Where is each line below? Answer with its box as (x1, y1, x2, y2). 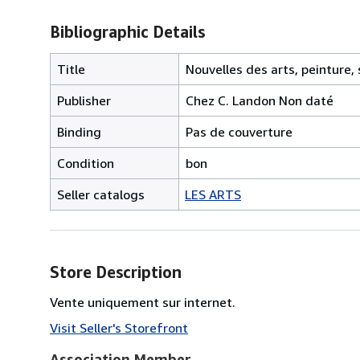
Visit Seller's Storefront (50, 319, 188, 336)
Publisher (57, 92, 111, 108)
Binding (57, 123, 101, 140)
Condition (57, 154, 114, 171)
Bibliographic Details (50, 22, 205, 41)
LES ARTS (185, 186, 241, 202)
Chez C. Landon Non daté (186, 92, 333, 108)
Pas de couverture (186, 123, 292, 140)
